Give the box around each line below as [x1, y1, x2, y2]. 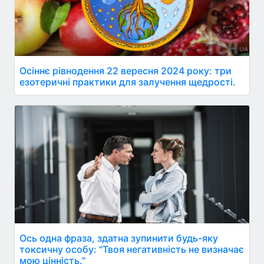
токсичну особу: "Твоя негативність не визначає [19, 243, 244, 255]
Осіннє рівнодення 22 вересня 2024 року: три [19, 65, 232, 77]
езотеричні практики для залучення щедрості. [19, 76, 236, 88]
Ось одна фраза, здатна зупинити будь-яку [19, 232, 218, 244]
